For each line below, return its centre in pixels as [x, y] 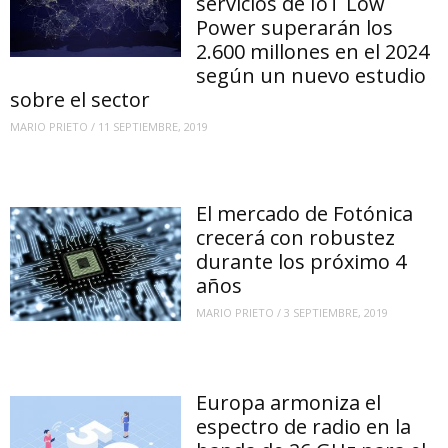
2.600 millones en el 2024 [313, 51]
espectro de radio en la [304, 426]
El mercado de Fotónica [305, 213]
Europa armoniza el [289, 402]
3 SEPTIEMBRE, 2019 [336, 313]
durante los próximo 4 [301, 261]
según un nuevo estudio [311, 75]
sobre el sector [80, 99]
